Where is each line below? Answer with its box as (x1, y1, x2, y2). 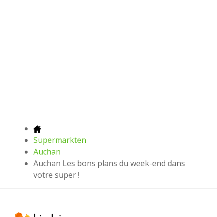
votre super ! (33, 169, 79, 180)
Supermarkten (33, 134, 86, 145)
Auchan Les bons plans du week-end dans (33, 157, 185, 169)
